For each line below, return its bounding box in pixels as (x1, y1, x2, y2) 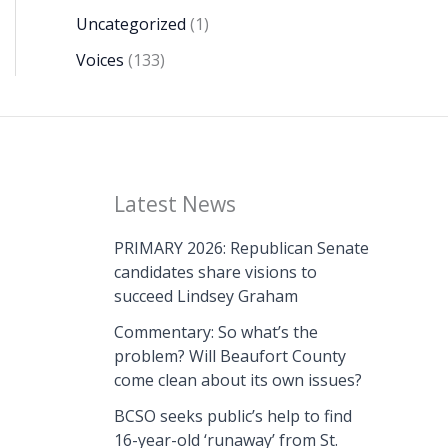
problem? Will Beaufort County (113, 345, 346, 368)
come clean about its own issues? (113, 369, 362, 392)
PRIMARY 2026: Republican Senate (113, 237, 369, 260)
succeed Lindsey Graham (113, 285, 298, 308)
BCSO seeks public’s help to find (113, 405, 352, 428)
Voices (76, 49, 124, 72)
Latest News (113, 190, 236, 219)
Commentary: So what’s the (113, 321, 318, 344)
